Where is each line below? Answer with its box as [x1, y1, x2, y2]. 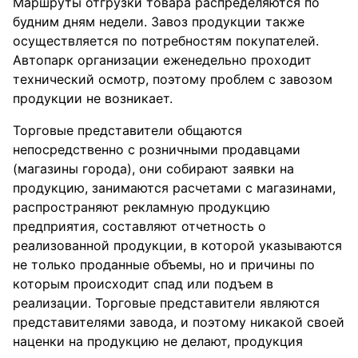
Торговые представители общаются [13, 122, 242, 138]
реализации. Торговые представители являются [13, 295, 320, 311]
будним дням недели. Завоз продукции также [13, 14, 304, 30]
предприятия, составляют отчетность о [13, 218, 266, 234]
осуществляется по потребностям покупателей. [13, 33, 319, 49]
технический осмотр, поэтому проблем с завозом [13, 71, 332, 87]
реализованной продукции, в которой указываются [13, 237, 342, 253]
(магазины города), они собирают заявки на [13, 161, 294, 177]
